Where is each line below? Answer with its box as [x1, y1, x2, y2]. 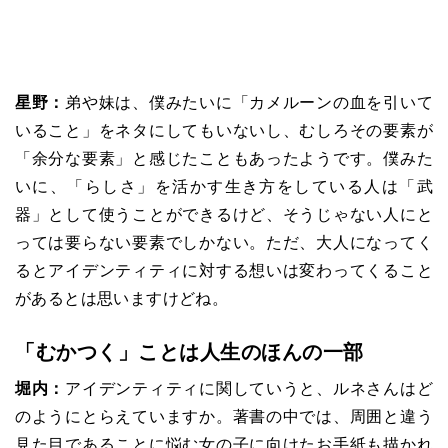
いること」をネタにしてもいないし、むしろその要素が [15, 121, 433, 139]
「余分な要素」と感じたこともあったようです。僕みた [15, 149, 433, 167]
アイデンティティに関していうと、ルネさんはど [65, 379, 433, 397]
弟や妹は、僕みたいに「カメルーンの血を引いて [65, 93, 433, 111]
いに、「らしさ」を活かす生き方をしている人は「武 [15, 177, 433, 195]
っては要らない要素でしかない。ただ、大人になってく [15, 233, 433, 251]
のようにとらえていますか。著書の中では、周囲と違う [15, 407, 433, 425]
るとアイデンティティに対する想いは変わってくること [15, 261, 433, 279]
